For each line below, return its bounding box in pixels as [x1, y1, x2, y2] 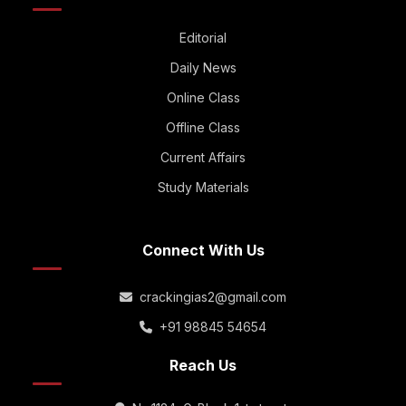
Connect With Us [141, 241, 265, 260]
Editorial [179, 30, 227, 46]
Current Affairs [160, 150, 246, 166]
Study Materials [157, 179, 249, 196]
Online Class [166, 90, 240, 106]
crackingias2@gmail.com [140, 289, 286, 305]
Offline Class [166, 120, 240, 136]
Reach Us [169, 356, 237, 375]
